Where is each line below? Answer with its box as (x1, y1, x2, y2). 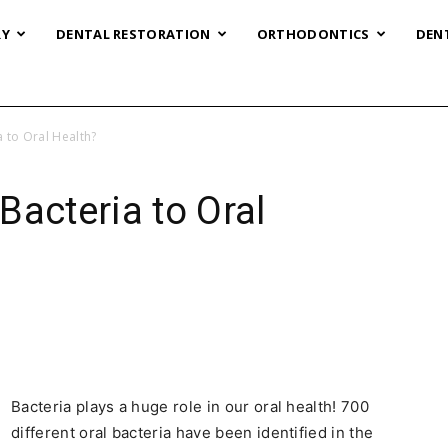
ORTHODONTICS (256, 25, 370, 43)
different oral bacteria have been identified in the (11, 423, 374, 442)
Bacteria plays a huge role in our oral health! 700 (11, 397, 370, 416)
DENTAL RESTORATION (55, 25, 211, 43)
